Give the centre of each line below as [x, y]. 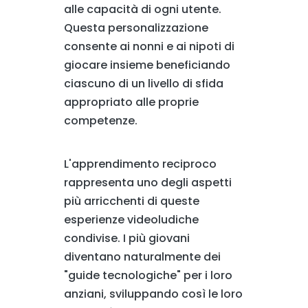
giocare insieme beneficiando [147, 65]
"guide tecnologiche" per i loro [148, 276]
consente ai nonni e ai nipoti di [149, 47]
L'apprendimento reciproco [140, 164]
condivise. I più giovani [126, 239]
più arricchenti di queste [131, 201]
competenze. [100, 121]
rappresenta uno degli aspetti [147, 183]
